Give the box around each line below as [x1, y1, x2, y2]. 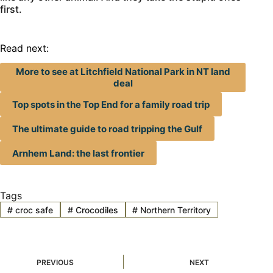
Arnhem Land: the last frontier [12, 147, 144, 159]
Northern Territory [138, 204, 211, 215]
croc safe [12, 204, 53, 215]
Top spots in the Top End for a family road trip [12, 98, 210, 110]
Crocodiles [73, 204, 118, 215]
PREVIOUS [37, 258, 74, 268]
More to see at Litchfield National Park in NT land [15, 66, 230, 78]
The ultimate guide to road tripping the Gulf [12, 122, 202, 135]
